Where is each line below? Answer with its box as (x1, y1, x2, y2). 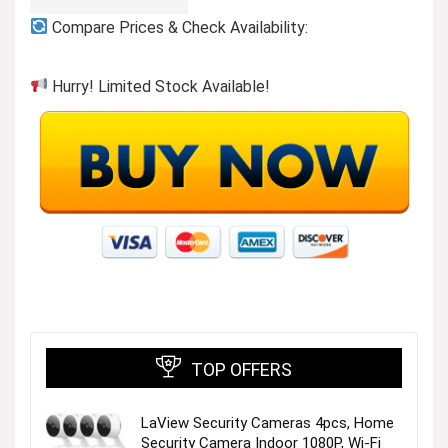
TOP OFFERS (191, 358, 292, 380)
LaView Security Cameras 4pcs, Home (141, 413, 394, 432)
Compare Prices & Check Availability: (48, 17, 309, 37)
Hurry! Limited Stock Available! (48, 76, 271, 96)
